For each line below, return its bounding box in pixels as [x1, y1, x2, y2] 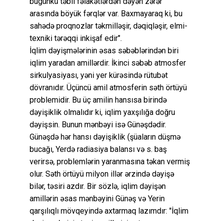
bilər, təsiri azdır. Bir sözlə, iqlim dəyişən [30, 182, 166, 191]
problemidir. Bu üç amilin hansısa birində [30, 95, 167, 105]
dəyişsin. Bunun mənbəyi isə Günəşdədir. [30, 120, 166, 130]
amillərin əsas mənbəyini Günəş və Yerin [30, 194, 165, 204]
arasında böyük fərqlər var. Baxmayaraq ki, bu [30, 9, 183, 19]
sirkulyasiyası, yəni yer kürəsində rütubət [30, 71, 168, 80]
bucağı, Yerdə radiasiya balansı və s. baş [30, 145, 167, 154]
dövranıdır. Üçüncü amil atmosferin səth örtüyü [30, 83, 187, 93]
